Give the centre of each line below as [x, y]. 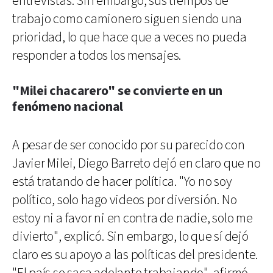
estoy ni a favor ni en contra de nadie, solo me [133, 218]
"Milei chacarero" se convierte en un [118, 91]
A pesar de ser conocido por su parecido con [129, 145]
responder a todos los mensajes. [97, 55]
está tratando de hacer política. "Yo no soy [122, 182]
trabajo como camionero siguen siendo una [127, 19]
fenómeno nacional [68, 107]
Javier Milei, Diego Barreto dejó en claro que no [136, 163]
